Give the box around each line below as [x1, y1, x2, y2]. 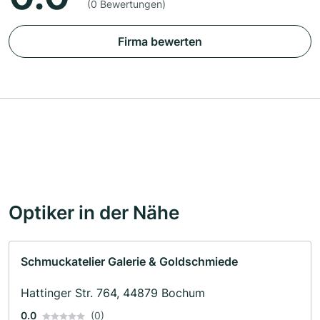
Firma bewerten [118, 34, 202, 49]
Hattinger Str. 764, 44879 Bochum [21, 285, 205, 300]
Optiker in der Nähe [9, 200, 179, 224]
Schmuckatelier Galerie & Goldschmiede [21, 254, 238, 269]
